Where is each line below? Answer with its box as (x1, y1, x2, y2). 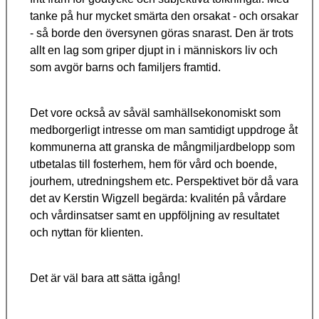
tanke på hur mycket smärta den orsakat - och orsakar (30, 10, 298, 23)
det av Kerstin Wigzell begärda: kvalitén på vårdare (30, 192, 286, 205)
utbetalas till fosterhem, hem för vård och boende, (30, 158, 277, 171)
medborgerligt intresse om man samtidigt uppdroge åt (30, 124, 298, 137)
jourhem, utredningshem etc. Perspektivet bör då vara (30, 175, 298, 188)
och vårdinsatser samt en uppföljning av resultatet (30, 209, 279, 222)
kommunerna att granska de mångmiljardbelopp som (30, 141, 295, 154)
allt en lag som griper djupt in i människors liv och (30, 44, 278, 57)
